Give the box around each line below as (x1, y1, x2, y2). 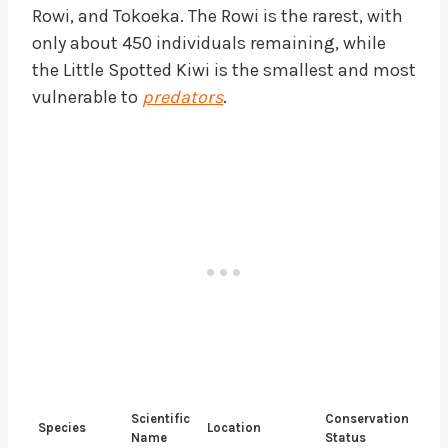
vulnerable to (32, 85, 142, 108)
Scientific (131, 410, 191, 426)
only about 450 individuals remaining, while (32, 31, 386, 54)
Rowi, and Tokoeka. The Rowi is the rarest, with (32, 4, 403, 27)
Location (207, 419, 262, 435)
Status (325, 429, 367, 445)
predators (142, 85, 223, 108)
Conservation (325, 410, 410, 426)
